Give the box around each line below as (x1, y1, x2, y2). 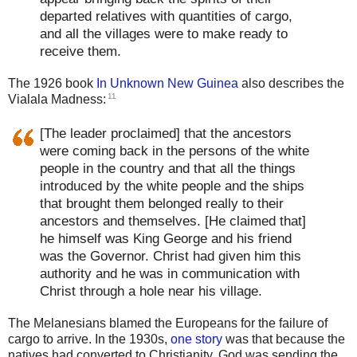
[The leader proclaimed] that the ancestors (40, 124, 292, 141)
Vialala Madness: (8, 92, 106, 107)
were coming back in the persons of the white (40, 142, 309, 159)
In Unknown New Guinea (96, 76, 238, 91)
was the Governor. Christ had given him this (40, 247, 301, 264)
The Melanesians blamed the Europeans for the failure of (8, 316, 328, 330)
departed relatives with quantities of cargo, (40, 8, 292, 25)
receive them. (40, 43, 121, 60)
